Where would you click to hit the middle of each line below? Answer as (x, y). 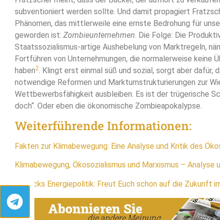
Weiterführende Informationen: (103, 125)
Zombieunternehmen (99, 35)
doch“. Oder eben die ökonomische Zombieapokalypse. (108, 106)
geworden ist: (39, 35)
